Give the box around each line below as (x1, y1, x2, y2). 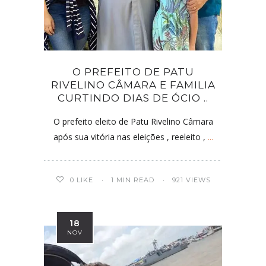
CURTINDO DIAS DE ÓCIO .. (58, 92, 208, 104)
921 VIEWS (172, 176, 211, 185)
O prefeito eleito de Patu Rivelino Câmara (53, 116, 213, 128)
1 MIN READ (110, 176, 154, 185)
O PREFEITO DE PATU (72, 66, 194, 78)
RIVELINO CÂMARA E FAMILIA (50, 79, 216, 91)
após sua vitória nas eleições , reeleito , (53, 131, 208, 143)
